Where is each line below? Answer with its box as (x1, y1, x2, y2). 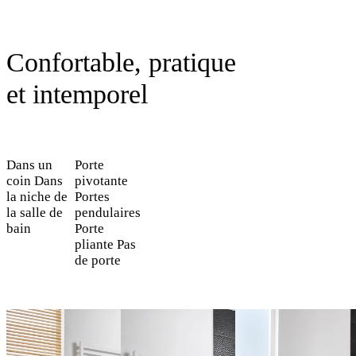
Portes (75, 189, 110, 205)
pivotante (75, 173, 129, 189)
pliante (75, 237, 114, 253)
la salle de (6, 205, 63, 221)
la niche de (6, 189, 68, 205)
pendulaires (75, 205, 141, 221)
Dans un (6, 157, 52, 173)
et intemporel (6, 79, 148, 109)
